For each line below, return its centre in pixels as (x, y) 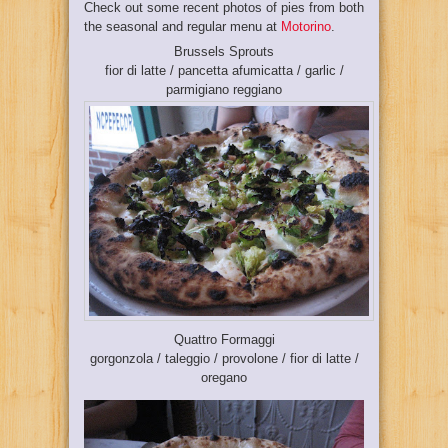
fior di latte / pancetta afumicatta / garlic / (224, 70)
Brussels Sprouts (224, 51)
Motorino (306, 26)
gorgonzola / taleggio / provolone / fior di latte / (224, 358)
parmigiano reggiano (224, 89)
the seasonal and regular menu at (182, 26)
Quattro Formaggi (224, 339)
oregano (224, 377)
